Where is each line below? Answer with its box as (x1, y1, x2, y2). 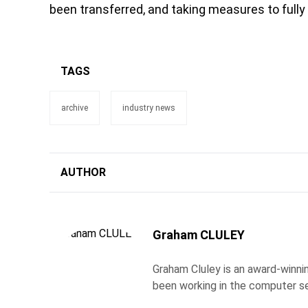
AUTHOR (60, 166, 106, 179)
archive (61, 103, 88, 113)
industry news (122, 103, 175, 113)
